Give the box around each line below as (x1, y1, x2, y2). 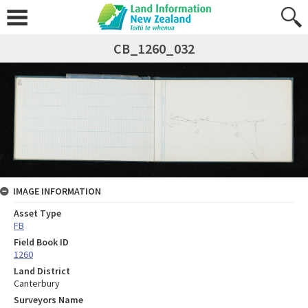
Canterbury (14, 277, 60, 290)
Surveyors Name (14, 294, 83, 307)
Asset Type (14, 207, 61, 220)
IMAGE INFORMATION (13, 185, 101, 198)
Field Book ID (14, 236, 69, 249)
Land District (14, 265, 70, 278)
